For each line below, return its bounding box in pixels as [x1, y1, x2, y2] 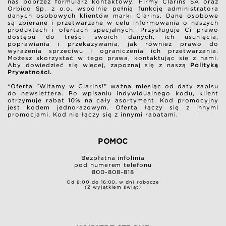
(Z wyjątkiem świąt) [84, 185, 142, 190]
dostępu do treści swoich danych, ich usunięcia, [8, 33, 218, 41]
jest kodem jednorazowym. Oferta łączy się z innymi [8, 104, 218, 111]
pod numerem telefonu [74, 161, 152, 169]
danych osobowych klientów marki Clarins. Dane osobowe [8, 12, 218, 20]
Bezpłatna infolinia [81, 154, 145, 162]
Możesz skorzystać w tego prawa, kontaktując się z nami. [8, 54, 218, 62]
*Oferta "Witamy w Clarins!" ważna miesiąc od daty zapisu [8, 83, 218, 90]
